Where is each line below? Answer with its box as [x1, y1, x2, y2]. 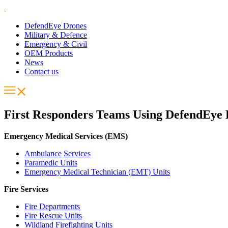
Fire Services [4, 184, 48, 193]
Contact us [24, 67, 59, 76]
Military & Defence [24, 31, 87, 39]
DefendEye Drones [24, 21, 87, 30]
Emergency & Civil [24, 40, 87, 48]
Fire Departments [24, 202, 80, 211]
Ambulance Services [24, 149, 91, 158]
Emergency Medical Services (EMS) [4, 131, 128, 140]
